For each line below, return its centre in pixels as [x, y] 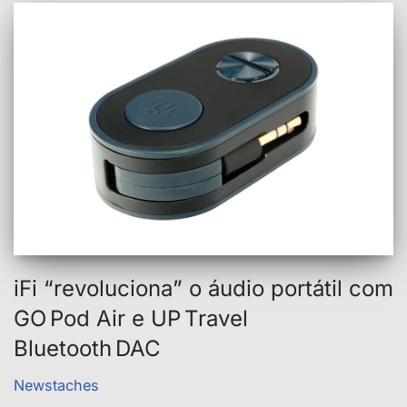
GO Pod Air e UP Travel [131, 319]
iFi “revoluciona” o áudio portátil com [203, 289]
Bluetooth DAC [87, 349]
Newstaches [56, 386]
